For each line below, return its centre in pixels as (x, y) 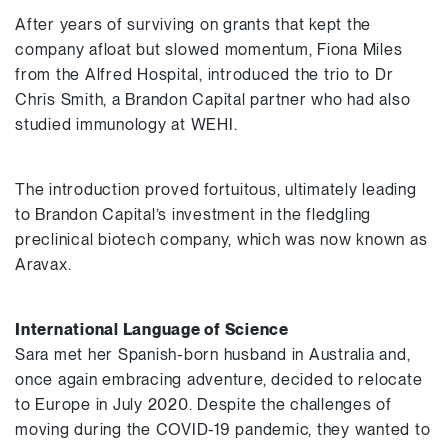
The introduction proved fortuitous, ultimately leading (216, 189)
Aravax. (43, 264)
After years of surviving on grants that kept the (193, 24)
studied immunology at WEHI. (126, 124)
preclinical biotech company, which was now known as (221, 239)
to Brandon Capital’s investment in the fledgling (193, 214)
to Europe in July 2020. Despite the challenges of (203, 404)
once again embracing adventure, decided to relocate (219, 379)
